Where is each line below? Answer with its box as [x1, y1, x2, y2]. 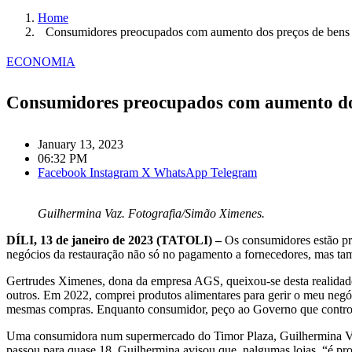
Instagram [90, 166, 138, 180]
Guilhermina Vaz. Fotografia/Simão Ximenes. [38, 207, 265, 221]
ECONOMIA [6, 54, 75, 68]
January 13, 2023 [38, 137, 123, 152]
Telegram [211, 166, 257, 180]
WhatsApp [154, 166, 207, 180]
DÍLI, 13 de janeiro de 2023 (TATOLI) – [6, 233, 222, 247]
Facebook [38, 166, 86, 180]
